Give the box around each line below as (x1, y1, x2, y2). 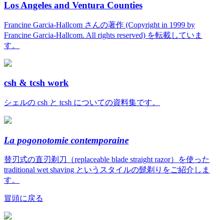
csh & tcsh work (4, 78, 69, 88)
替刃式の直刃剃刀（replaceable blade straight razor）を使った (4, 155, 210, 164)
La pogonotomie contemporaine (4, 135, 129, 145)
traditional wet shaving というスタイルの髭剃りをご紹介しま (4, 165, 210, 174)
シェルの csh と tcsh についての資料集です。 (4, 98, 160, 107)
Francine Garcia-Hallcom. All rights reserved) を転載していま (4, 30, 202, 39)
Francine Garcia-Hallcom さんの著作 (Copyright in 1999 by (4, 20, 195, 29)
